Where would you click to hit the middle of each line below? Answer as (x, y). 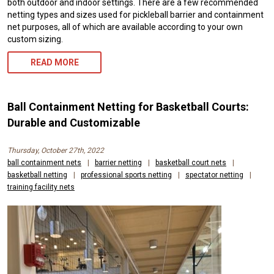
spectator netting (214, 175)
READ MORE (54, 63)
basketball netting (37, 175)
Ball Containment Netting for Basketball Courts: (128, 107)
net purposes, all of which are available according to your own (125, 27)
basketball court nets (191, 163)
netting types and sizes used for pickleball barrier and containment (135, 15)
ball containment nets (44, 163)
